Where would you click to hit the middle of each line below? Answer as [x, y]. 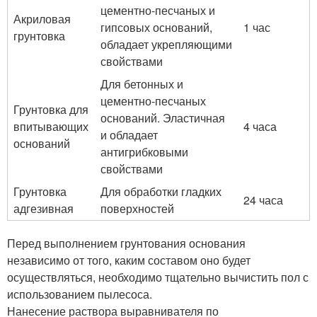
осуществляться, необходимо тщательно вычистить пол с [158, 277]
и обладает [129, 135]
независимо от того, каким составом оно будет [129, 260]
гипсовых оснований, [156, 28]
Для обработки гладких [161, 192]
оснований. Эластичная [163, 118]
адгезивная [44, 209]
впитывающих [51, 127]
